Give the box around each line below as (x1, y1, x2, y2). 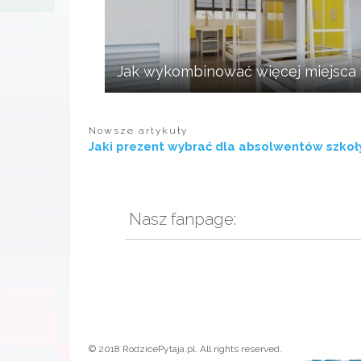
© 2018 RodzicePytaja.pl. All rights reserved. (88, 343, 282, 355)
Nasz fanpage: (124, 210, 236, 230)
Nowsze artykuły (88, 124, 188, 136)
